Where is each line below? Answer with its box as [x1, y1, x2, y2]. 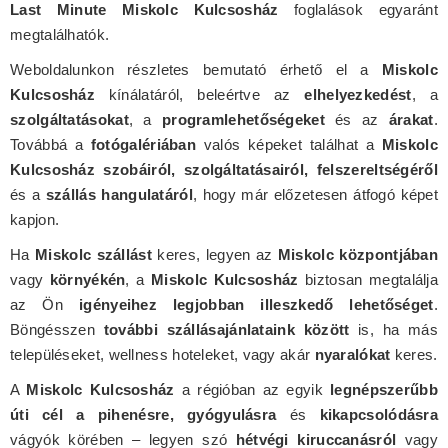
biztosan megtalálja [298, 270, 439, 288]
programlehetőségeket [161, 110, 325, 128]
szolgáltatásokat [10, 110, 129, 128]
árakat [388, 110, 434, 128]
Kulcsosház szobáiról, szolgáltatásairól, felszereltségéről [10, 160, 438, 178]
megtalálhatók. [10, 25, 110, 43]
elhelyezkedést [304, 85, 412, 103]
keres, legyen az [151, 245, 278, 263]
